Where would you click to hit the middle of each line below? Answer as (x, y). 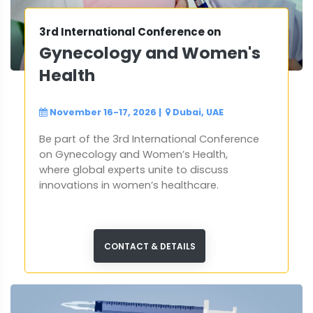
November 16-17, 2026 (103, 112)
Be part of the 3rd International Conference (149, 139)
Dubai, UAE (198, 112)
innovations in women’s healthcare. (129, 185)
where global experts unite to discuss (134, 170)
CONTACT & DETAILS (150, 247)
